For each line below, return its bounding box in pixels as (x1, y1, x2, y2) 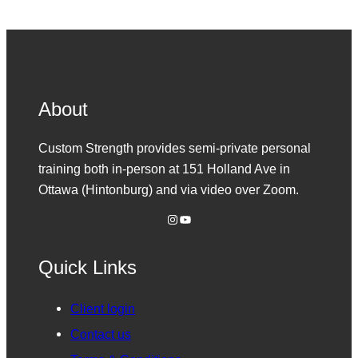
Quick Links (38, 256, 137, 278)
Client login (70, 301, 135, 316)
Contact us (70, 327, 131, 342)
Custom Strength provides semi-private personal (38, 141, 311, 156)
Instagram (165, 211, 176, 225)
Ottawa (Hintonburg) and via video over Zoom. (38, 182, 299, 197)
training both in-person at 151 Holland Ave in (38, 161, 290, 177)
